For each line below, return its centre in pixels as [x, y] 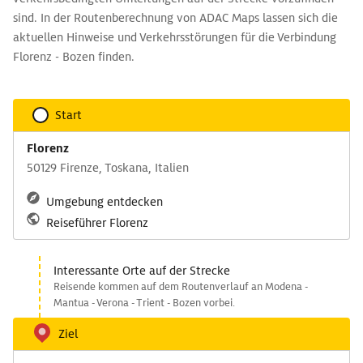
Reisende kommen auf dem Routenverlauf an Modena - [181, 286]
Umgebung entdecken [105, 202]
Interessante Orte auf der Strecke [142, 271]
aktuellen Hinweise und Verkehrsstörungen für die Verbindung [175, 37]
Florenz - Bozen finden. [74, 57]
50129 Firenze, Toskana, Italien [108, 168]
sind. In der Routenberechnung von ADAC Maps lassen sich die [175, 18]
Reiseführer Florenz [97, 223]
